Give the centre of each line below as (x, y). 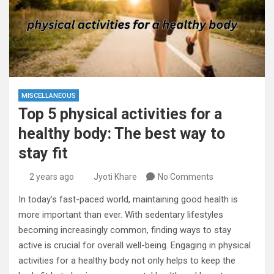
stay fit (43, 153)
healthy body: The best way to (122, 134)
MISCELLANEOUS (49, 96)
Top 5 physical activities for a (120, 114)
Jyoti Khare (115, 177)
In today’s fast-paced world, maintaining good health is (128, 199)
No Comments (186, 177)
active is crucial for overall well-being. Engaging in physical (135, 245)
